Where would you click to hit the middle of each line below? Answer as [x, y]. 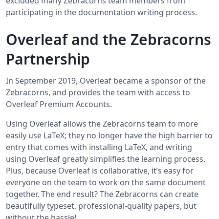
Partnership [48, 59]
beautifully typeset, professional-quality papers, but [101, 206]
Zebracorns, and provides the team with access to [98, 93]
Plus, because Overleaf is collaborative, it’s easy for [100, 171]
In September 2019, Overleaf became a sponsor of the [106, 81]
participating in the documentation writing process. [101, 12]
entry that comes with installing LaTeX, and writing [99, 147]
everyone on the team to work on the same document [106, 183]
